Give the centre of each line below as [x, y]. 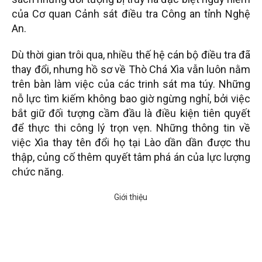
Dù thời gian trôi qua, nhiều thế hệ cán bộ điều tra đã [131, 55]
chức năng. [38, 172]
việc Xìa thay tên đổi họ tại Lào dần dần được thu [131, 143]
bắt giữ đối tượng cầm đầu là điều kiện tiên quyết [131, 113]
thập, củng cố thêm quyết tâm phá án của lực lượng [131, 157]
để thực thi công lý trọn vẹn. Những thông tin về [131, 128]
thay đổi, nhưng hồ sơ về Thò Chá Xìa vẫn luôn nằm [131, 70]
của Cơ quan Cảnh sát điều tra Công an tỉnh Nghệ [131, 14]
